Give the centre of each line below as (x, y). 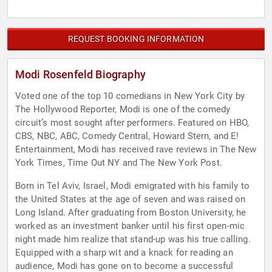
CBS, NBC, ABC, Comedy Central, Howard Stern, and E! (127, 136)
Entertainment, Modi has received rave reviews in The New (136, 150)
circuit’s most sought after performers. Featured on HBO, (132, 123)
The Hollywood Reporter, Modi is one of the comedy (123, 110)
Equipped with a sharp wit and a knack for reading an (124, 253)
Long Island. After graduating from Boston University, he (131, 213)
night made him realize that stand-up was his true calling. (133, 240)
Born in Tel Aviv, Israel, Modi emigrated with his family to (132, 186)
